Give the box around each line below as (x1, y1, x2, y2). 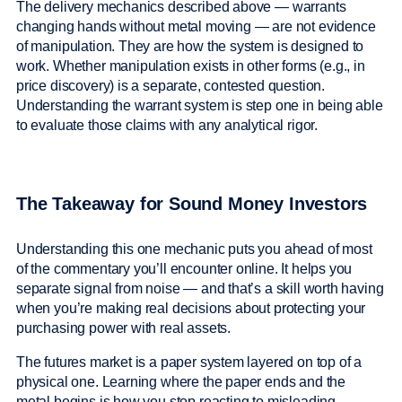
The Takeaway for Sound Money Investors (16, 194, 368, 214)
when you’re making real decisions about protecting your (16, 300, 366, 316)
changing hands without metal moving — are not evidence (16, 19, 376, 35)
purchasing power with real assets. (16, 319, 234, 336)
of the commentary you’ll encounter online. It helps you (16, 260, 353, 276)
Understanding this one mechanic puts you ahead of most (16, 240, 372, 257)
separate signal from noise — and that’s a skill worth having (16, 280, 384, 296)
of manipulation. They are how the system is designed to (16, 39, 364, 55)
